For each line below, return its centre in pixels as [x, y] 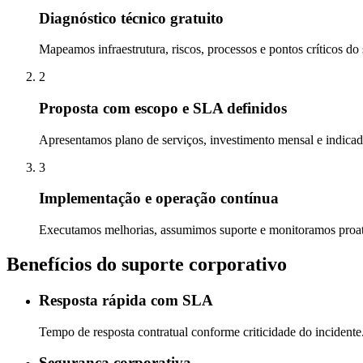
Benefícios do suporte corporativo [147, 265]
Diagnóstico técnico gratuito [131, 18]
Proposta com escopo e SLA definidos [163, 109]
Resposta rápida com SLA [126, 300]
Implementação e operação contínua [159, 199]
